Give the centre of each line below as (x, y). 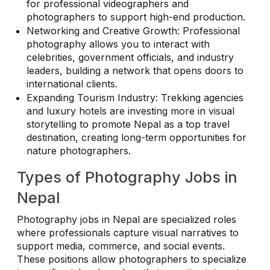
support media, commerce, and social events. (121, 246)
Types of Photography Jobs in (127, 177)
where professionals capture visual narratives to (128, 232)
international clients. (72, 83)
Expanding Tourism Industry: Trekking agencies (135, 97)
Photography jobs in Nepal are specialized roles (127, 219)
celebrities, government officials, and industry (130, 57)
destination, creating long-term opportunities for (137, 137)
